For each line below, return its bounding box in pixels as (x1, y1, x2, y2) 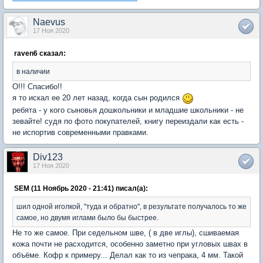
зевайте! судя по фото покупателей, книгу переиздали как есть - (12, 116, 244, 126)
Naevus (33, 17, 65, 28)
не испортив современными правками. (12, 127, 149, 137)
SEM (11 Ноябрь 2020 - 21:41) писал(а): (14, 184, 148, 192)
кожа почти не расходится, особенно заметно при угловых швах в (12, 239, 248, 248)
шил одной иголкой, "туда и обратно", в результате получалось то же (16, 202, 247, 210)
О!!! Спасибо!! (12, 82, 62, 92)
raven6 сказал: (14, 49, 66, 58)
